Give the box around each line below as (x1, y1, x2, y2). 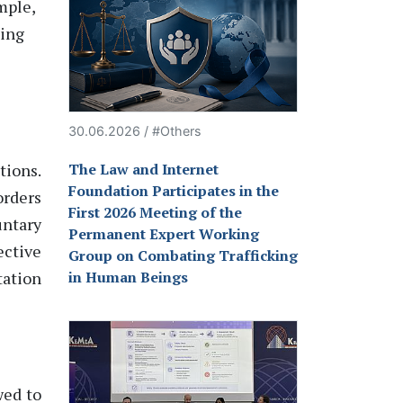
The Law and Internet (68, 159, 219, 180)
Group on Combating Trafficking (68, 246, 298, 266)
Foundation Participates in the (68, 181, 279, 201)
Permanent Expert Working (68, 224, 259, 245)
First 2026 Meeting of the (68, 202, 242, 223)
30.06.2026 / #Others (68, 123, 201, 139)
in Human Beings (68, 267, 188, 288)
